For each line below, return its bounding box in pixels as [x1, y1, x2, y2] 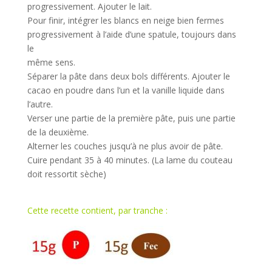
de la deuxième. [27, 126, 89, 138]
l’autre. [27, 98, 53, 110]
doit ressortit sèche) [27, 168, 106, 180]
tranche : [133, 205, 168, 216]
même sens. [27, 56, 75, 68]
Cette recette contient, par [27, 205, 131, 216]
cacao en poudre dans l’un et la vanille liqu [27, 84, 192, 96]
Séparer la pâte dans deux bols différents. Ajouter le [27, 70, 230, 82]
